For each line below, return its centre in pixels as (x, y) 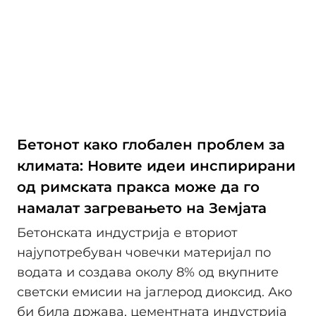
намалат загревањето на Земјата (142, 208)
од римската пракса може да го (138, 187)
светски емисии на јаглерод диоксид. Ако (154, 292)
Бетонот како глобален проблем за (151, 144)
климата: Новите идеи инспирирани (156, 165)
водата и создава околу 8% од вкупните (148, 273)
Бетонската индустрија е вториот (127, 233)
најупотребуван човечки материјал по (144, 253)
